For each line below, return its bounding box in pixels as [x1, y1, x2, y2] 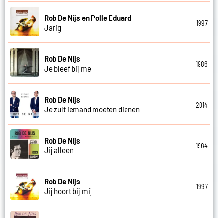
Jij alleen [44, 145, 74, 155]
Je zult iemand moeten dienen [44, 104, 140, 114]
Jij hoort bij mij [44, 185, 92, 196]
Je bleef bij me [44, 63, 91, 73]
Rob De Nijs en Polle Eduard [44, 12, 132, 22]
